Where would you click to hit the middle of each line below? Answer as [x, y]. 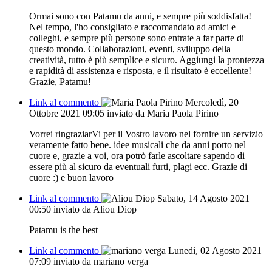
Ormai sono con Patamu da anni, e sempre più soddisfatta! [140, 16]
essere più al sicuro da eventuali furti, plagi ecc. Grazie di [138, 166]
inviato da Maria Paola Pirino [163, 113]
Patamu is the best [63, 229]
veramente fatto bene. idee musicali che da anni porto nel [138, 144]
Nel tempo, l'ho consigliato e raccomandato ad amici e [132, 27]
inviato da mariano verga [101, 261]
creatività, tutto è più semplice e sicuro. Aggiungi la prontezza [147, 59]
